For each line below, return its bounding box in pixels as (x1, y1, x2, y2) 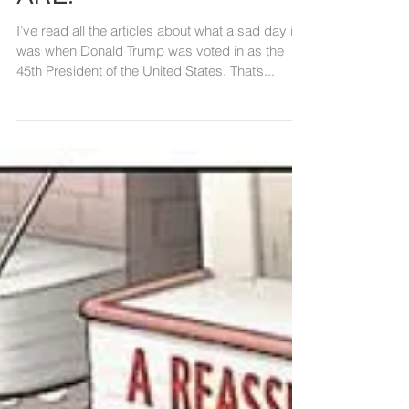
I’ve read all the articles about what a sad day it (16, 66, 297, 83)
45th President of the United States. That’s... (16, 106, 275, 123)
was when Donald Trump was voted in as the (16, 86, 284, 103)
